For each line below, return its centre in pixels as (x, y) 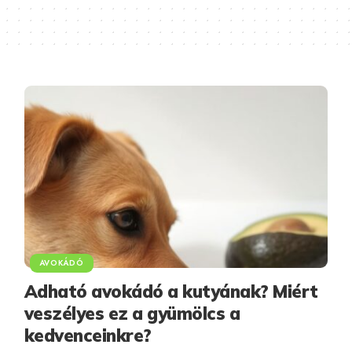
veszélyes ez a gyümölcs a (132, 313)
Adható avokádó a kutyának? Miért (171, 291)
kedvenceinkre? (88, 335)
